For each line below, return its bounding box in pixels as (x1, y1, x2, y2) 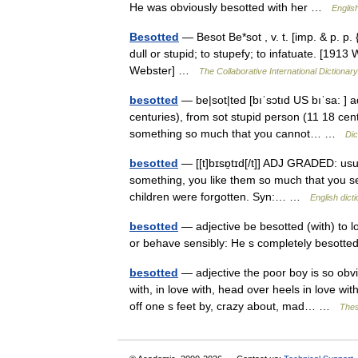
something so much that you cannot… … (129, 127, 345, 140)
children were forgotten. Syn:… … (129, 190, 310, 203)
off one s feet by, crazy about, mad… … (129, 300, 340, 312)
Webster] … (129, 64, 199, 77)
